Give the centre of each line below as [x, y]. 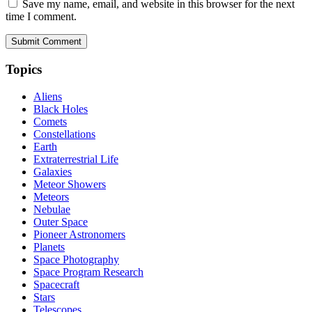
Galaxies [53, 171]
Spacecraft [56, 284]
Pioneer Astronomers [79, 234]
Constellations [64, 134]
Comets [50, 121]
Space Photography [76, 259]
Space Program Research [88, 272]
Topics [24, 70]
